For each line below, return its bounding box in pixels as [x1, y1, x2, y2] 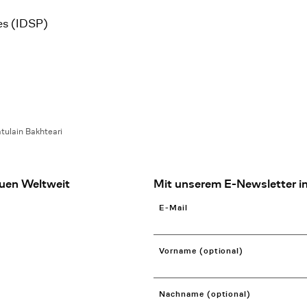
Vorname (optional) [159, 246, 244, 257]
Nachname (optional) [159, 289, 251, 300]
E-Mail [159, 203, 188, 214]
